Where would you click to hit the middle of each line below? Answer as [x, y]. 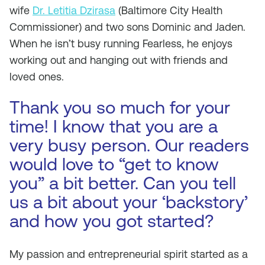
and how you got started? [112, 221]
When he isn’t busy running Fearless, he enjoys [121, 43]
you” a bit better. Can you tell [123, 183]
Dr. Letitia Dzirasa [74, 10]
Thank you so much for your [120, 107]
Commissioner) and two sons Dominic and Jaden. [127, 27]
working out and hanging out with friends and [119, 60]
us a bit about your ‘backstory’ [129, 202]
